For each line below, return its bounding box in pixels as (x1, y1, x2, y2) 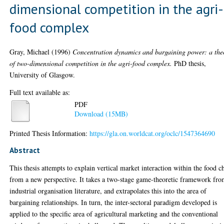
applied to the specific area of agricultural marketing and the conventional (9, 208, 218, 218)
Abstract (9, 144, 40, 155)
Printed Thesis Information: (9, 128, 90, 138)
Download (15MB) (74, 109, 128, 119)
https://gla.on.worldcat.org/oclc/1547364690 (89, 128, 215, 138)
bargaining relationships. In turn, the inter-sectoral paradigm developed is (9, 197, 217, 207)
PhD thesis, (172, 58, 206, 68)
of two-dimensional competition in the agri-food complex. (9, 58, 172, 68)
